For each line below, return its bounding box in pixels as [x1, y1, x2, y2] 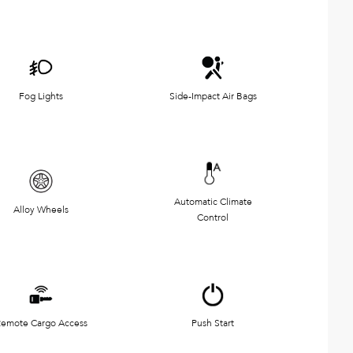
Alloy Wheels [13, 203, 69, 216]
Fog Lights [19, 89, 63, 102]
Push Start [191, 316, 234, 329]
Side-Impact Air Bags [169, 89, 257, 102]
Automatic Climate [173, 195, 252, 208]
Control [197, 210, 229, 224]
